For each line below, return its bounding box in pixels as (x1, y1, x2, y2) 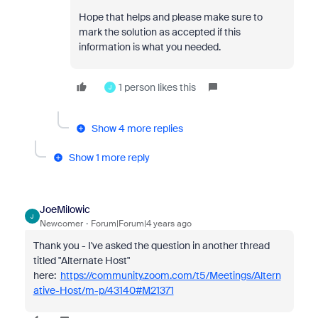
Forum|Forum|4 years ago (90, 218, 192, 229)
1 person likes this (118, 81, 196, 94)
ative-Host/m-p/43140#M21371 (33, 284, 174, 297)
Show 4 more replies (91, 122, 183, 135)
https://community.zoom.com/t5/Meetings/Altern (60, 269, 281, 282)
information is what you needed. (78, 40, 221, 53)
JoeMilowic (39, 203, 90, 216)
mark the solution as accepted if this (78, 26, 241, 38)
